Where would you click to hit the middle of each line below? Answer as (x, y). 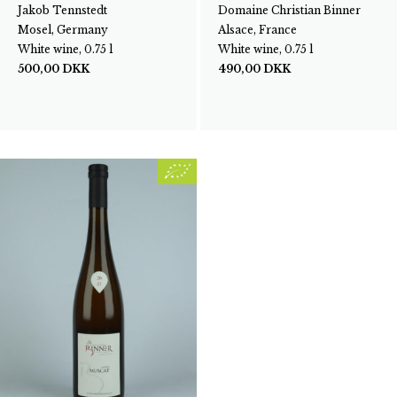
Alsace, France (257, 29)
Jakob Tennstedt (62, 10)
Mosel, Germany (63, 29)
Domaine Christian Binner (289, 10)
